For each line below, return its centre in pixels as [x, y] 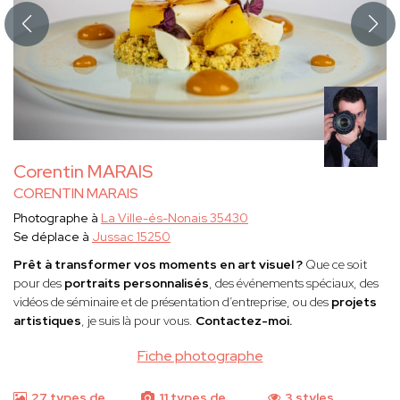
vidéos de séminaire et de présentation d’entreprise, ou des [172, 302]
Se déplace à [53, 237]
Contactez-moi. [244, 321]
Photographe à [57, 218]
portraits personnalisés [137, 283]
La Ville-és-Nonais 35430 [175, 218]
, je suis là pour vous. [138, 321]
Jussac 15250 [131, 237]
